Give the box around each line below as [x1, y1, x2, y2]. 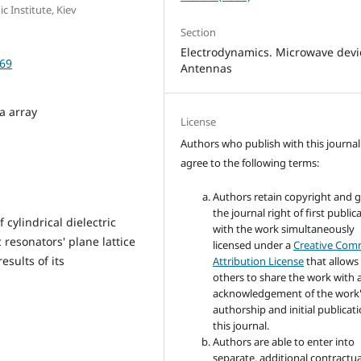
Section [180, 24, 217, 39]
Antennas [180, 60, 233, 76]
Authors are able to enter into [213, 334, 355, 350]
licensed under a [213, 238, 294, 253]
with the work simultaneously [213, 222, 355, 237]
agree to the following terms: [180, 156, 320, 171]
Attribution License [213, 254, 305, 269]
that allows [304, 254, 359, 269]
